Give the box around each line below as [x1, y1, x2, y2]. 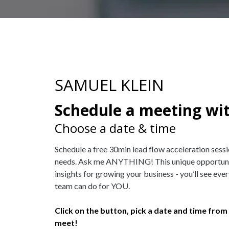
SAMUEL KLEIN [55, 74, 164, 96]
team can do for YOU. [55, 181, 130, 191]
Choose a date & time [55, 120, 176, 136]
